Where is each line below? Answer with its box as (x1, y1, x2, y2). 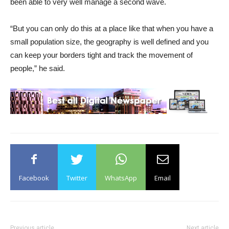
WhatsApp (105, 173, 137, 182)
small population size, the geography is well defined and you (10, 37, 209, 46)
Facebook (19, 173, 49, 182)
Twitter (66, 173, 87, 182)
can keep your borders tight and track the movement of (10, 51, 193, 59)
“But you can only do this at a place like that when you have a (10, 24, 213, 33)
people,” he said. (10, 64, 65, 73)
